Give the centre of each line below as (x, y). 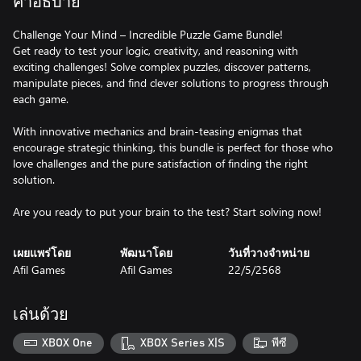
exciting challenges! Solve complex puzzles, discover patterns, (162, 66)
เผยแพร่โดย (42, 254)
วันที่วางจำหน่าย (268, 254)
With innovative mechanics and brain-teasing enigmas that (158, 131)
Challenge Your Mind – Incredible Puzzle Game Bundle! (148, 34)
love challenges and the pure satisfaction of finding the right (160, 163)
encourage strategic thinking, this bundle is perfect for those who (173, 147)
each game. (41, 99)
